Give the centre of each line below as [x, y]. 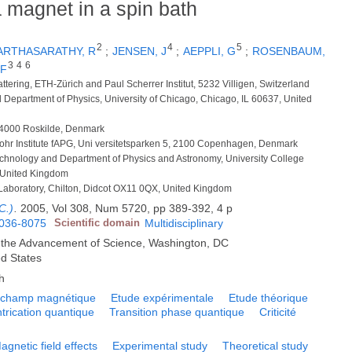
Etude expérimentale [163, 297]
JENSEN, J [140, 51]
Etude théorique [269, 297]
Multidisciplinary [184, 223]
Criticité [278, 312]
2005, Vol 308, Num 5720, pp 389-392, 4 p [127, 208]
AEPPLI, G [210, 51]
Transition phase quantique [177, 312]
